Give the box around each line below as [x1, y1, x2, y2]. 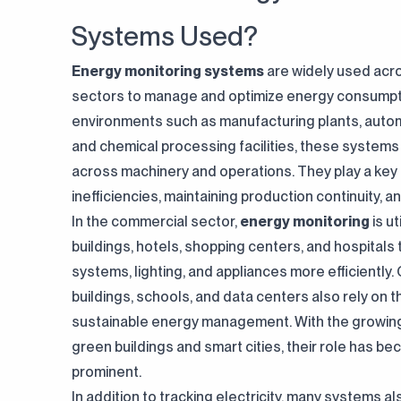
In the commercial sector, [72, 213, 240, 230]
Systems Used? [72, 20, 258, 52]
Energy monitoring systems [72, 63, 264, 80]
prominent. [72, 363, 141, 380]
